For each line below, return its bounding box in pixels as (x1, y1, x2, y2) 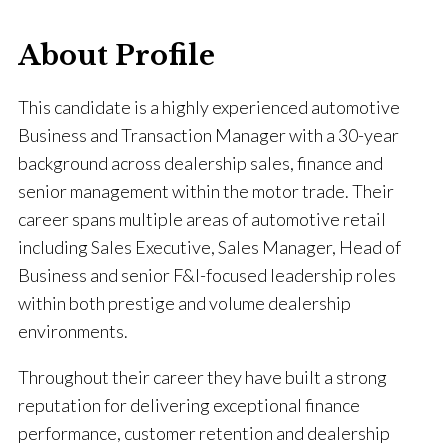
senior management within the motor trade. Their (18, 180, 394, 203)
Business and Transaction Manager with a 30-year (18, 124, 399, 147)
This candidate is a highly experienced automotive (18, 96, 400, 119)
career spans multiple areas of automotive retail (18, 208, 386, 231)
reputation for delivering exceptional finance (18, 394, 360, 417)
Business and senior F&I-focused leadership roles (18, 264, 396, 287)
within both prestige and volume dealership (18, 292, 351, 315)
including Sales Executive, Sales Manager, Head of (18, 236, 401, 259)
